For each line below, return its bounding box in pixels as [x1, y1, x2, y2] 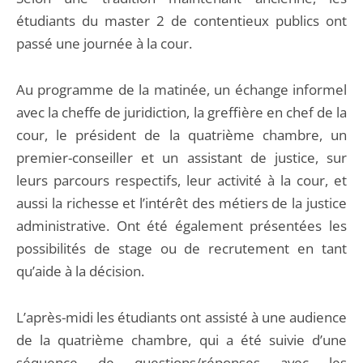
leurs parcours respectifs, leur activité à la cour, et [16, 171, 347, 190]
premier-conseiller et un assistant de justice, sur [16, 148, 347, 167]
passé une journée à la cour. [16, 34, 192, 53]
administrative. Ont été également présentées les [16, 216, 347, 235]
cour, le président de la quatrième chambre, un [16, 126, 347, 144]
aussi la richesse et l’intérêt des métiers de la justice [16, 194, 347, 212]
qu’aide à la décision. [16, 262, 147, 280]
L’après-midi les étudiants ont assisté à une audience [16, 308, 347, 327]
